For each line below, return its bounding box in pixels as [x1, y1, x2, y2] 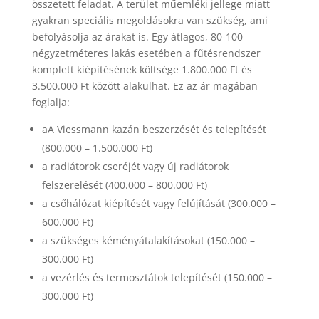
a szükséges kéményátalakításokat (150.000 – [41, 234, 255, 248]
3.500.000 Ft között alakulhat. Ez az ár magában [31, 79, 258, 93]
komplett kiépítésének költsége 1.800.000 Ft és [31, 63, 252, 77]
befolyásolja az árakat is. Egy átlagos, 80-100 [31, 30, 243, 44]
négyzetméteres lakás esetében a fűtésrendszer [31, 46, 261, 61]
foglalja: [31, 95, 70, 110]
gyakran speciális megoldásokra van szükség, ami [31, 14, 268, 28]
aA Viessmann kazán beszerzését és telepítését [41, 122, 266, 137]
